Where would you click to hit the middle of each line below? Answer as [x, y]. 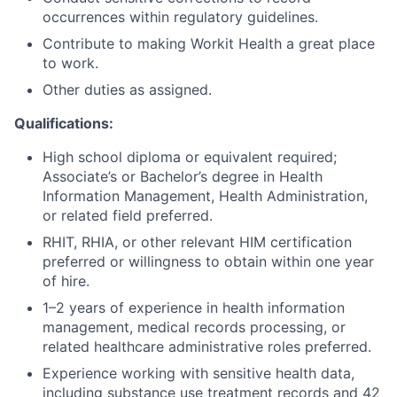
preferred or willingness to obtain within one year [208, 261]
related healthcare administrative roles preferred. [207, 346]
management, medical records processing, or [194, 327]
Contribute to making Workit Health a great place [209, 43]
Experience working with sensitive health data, [198, 373]
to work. [70, 63]
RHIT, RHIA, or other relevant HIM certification [197, 242]
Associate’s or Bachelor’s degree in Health [183, 176]
